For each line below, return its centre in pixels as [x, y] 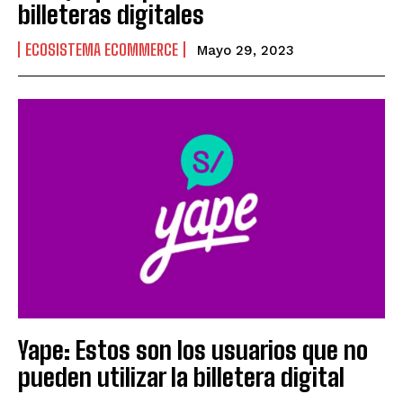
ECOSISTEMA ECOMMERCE [102, 49]
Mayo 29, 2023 [246, 50]
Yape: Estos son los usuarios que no [193, 350]
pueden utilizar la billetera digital [181, 377]
